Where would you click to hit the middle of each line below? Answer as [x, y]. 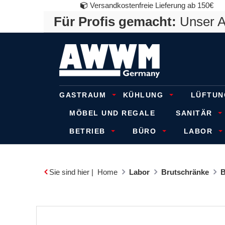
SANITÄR [195, 113]
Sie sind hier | [71, 172]
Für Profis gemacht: [115, 22]
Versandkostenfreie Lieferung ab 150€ [150, 5]
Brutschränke [185, 172]
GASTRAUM [84, 95]
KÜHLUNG [144, 95]
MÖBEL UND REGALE [112, 113]
